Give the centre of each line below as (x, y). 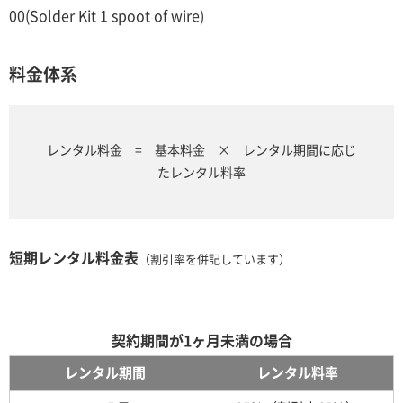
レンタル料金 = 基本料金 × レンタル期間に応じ (201, 151)
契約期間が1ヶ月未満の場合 (201, 341)
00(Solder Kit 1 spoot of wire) (107, 16)
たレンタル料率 (201, 173)
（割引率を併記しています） (215, 260)
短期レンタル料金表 (74, 259)
